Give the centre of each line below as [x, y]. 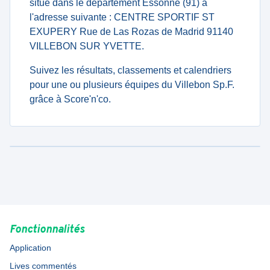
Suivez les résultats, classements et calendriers [130, 70]
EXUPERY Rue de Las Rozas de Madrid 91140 [131, 32]
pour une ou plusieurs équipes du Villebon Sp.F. [132, 85]
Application [30, 248]
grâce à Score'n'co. [70, 99]
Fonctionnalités [47, 230]
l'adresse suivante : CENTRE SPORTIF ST [122, 17]
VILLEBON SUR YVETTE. [87, 46]
